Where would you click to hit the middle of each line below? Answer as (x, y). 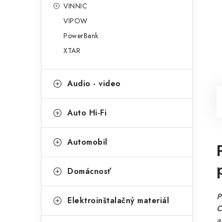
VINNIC (75, 6)
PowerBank (81, 36)
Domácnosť (89, 171)
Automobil (87, 142)
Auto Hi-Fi (87, 113)
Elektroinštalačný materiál (118, 200)
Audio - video (94, 83)
